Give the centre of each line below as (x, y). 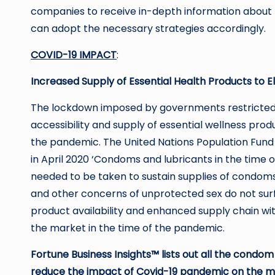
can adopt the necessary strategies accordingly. (148, 28)
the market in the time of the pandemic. (128, 228)
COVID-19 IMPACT (74, 55)
